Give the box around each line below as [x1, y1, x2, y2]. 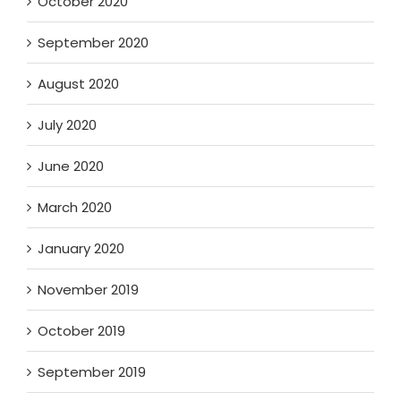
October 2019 [38, 321, 125, 341]
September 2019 [38, 363, 146, 382]
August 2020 [38, 74, 119, 94]
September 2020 [38, 33, 149, 53]
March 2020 [38, 198, 112, 218]
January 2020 [38, 239, 124, 259]
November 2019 [38, 280, 139, 300]
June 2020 [38, 157, 104, 176]
